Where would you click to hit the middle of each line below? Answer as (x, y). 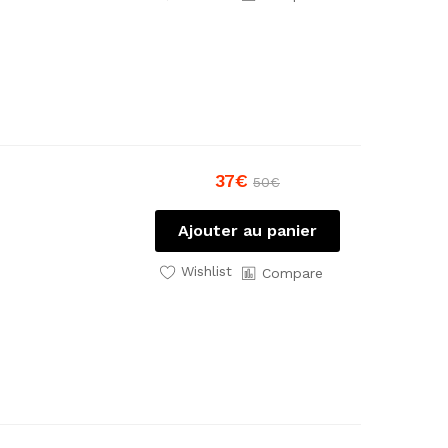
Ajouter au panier (247, 230)
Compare (292, 272)
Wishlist (206, 271)
